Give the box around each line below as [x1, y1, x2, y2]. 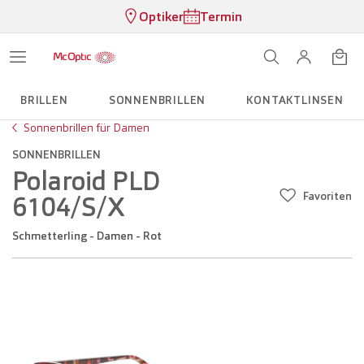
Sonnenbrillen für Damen [24, 120, 149, 135]
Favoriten [303, 188, 352, 203]
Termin [199, 7, 242, 25]
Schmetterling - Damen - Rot [19, 228, 162, 243]
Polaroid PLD [12, 164, 160, 198]
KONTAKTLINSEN [246, 93, 344, 107]
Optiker [138, 7, 184, 25]
